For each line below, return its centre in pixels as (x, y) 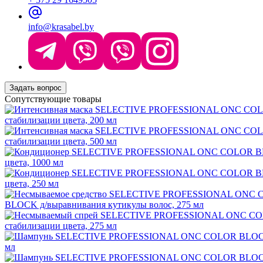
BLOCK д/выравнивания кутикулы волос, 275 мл (104, 204)
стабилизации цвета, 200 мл (61, 120)
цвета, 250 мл (32, 183)
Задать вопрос (36, 87)
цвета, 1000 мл (34, 162)
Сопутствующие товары (53, 99)
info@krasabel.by (61, 26)
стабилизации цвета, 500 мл (61, 141)
